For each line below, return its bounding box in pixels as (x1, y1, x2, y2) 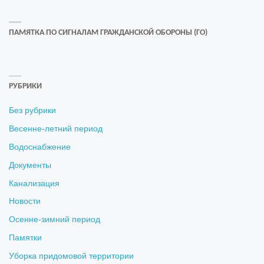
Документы (9, 160, 52, 170)
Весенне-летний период (9, 124, 103, 133)
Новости (9, 197, 41, 206)
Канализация (9, 179, 60, 188)
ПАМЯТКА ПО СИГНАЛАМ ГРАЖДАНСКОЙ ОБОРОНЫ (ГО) (9, 29, 208, 37)
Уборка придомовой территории (9, 252, 134, 261)
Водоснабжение (9, 142, 71, 151)
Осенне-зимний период (9, 215, 101, 225)
